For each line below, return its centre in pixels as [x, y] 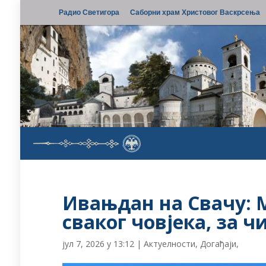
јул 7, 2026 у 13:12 [99, 244]
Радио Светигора [89, 12]
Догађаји [218, 244]
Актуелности [170, 244]
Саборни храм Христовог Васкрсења [195, 12]
